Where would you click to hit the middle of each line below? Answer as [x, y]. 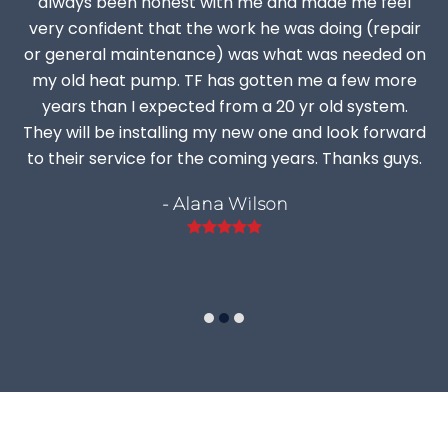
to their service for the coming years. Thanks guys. [225, 159]
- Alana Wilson [224, 204]
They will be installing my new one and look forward [225, 133]
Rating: [289, 228]
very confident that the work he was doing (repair [224, 29]
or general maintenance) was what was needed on [224, 55]
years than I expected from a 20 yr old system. [224, 107]
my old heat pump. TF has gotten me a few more [225, 81]
